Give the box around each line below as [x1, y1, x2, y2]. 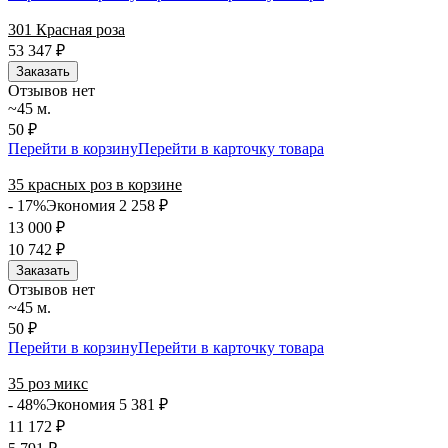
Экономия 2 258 [46, 196, 159, 214]
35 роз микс [8, 374, 88, 392]
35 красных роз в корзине [8, 175, 182, 193]
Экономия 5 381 [46, 395, 159, 413]
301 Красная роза [8, 20, 125, 38]
